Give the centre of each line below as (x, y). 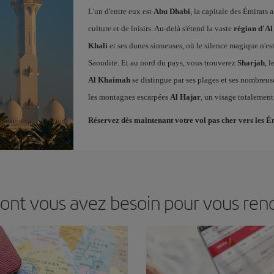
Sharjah (251, 62)
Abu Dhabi (172, 11)
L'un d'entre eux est (120, 11)
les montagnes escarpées (129, 97)
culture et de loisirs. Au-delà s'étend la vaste (161, 28)
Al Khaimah (109, 80)
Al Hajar (185, 97)
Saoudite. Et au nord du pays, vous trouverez (162, 62)
